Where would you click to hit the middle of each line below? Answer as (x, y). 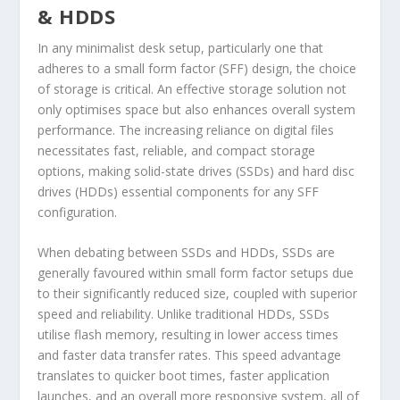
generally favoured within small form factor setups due (196, 273)
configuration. (78, 212)
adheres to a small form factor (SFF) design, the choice (197, 69)
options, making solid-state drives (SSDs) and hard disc (196, 171)
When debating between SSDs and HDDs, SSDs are (187, 253)
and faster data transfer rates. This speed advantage (190, 355)
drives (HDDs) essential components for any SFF (179, 192)
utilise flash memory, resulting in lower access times (188, 335)
